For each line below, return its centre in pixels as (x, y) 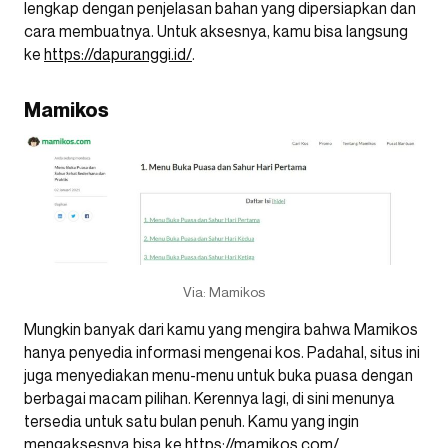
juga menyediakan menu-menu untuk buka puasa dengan (218, 374)
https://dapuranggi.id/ (118, 54)
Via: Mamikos (224, 291)
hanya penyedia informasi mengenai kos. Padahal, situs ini (222, 351)
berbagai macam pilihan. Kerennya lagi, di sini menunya (209, 397)
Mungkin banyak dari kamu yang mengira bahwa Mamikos (221, 328)
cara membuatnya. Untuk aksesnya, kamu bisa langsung (216, 31)
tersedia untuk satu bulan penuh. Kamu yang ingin (191, 420)
